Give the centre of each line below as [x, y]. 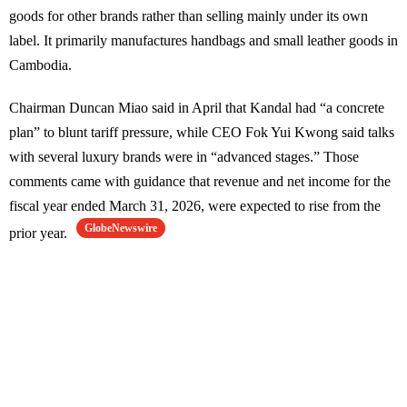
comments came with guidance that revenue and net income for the [200, 182]
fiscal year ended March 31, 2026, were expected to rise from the [195, 206]
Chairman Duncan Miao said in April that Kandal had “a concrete [197, 108]
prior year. [40, 233]
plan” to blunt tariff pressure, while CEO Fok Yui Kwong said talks [202, 133]
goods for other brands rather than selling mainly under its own [189, 16]
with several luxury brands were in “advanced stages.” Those [184, 157]
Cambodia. [40, 65]
